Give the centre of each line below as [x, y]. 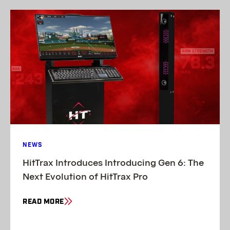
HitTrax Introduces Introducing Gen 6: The [113, 162]
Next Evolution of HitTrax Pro [85, 176]
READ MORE [43, 202]
